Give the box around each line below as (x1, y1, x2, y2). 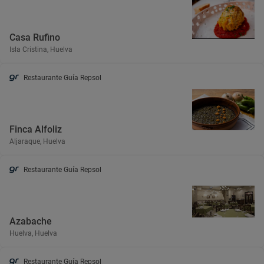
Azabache (9, 216, 52, 227)
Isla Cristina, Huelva (9, 45, 72, 54)
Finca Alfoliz (9, 124, 62, 135)
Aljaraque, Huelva (9, 137, 65, 146)
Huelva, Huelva (9, 229, 57, 237)
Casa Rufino (9, 32, 60, 43)
